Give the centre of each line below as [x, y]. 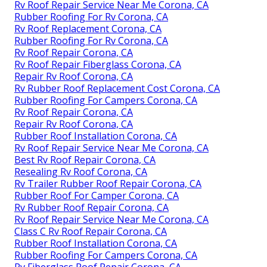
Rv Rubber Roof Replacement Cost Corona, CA [117, 89]
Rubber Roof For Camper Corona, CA [97, 196]
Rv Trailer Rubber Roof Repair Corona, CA [108, 184]
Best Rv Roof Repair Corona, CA [85, 160]
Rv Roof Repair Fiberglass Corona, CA [98, 65]
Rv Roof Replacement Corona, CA [88, 29]
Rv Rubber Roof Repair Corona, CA [91, 208]
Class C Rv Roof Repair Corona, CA [91, 232]
